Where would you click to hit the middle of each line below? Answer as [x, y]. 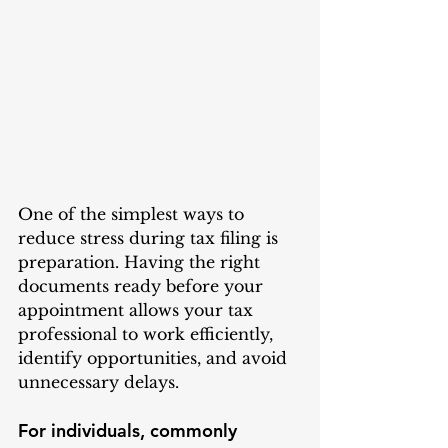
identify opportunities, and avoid [155, 358]
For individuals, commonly [130, 431]
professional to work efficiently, [148, 334]
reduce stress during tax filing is [150, 238]
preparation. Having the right [141, 262]
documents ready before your [143, 286]
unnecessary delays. [98, 382]
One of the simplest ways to [133, 214]
